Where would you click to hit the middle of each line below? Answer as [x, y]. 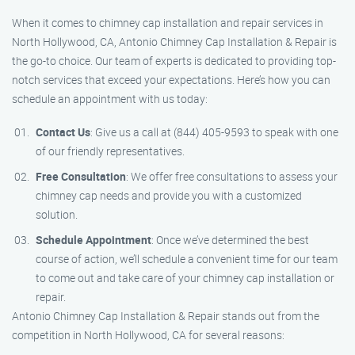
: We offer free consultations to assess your [232, 176]
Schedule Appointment [94, 240]
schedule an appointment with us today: [110, 99]
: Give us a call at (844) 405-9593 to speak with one [214, 132]
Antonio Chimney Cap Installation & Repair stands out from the [166, 316]
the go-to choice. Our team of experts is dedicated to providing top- [174, 61]
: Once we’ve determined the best [230, 240]
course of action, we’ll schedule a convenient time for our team [187, 259]
